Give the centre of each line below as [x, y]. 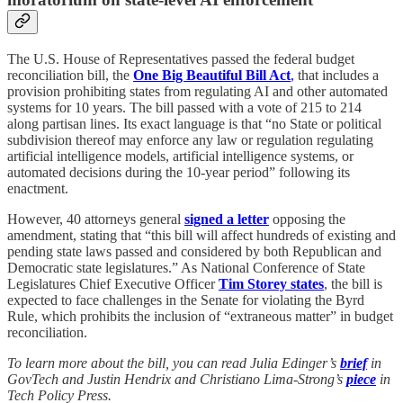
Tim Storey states [271, 284]
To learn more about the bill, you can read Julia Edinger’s [174, 363]
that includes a [336, 76]
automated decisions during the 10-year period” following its [179, 173]
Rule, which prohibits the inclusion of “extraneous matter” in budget [200, 317]
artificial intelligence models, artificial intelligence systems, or [180, 157]
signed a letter [227, 219]
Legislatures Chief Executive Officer [113, 284]
